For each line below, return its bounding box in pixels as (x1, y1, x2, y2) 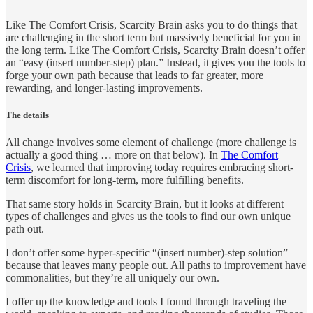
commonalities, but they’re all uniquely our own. (6, 271, 219, 284)
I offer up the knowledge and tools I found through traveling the (6, 295, 286, 307)
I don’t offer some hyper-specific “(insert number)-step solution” (6, 246, 288, 259)
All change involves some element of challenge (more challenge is (6, 136, 296, 148)
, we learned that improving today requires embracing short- (31, 161, 293, 173)
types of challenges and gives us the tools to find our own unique (6, 210, 291, 222)
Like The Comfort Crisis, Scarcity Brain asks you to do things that (6, 18, 297, 31)
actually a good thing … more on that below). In (6, 148, 221, 161)
